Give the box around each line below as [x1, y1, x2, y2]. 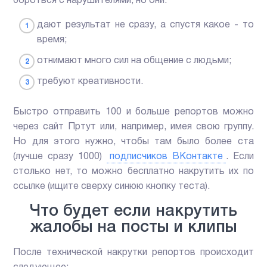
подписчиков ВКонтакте [109, 153, 223, 162]
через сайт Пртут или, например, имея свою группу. [13, 123, 254, 132]
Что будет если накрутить [30, 204, 237, 219]
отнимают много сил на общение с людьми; [37, 57, 232, 66]
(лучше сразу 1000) [13, 153, 107, 162]
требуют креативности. [37, 77, 144, 86]
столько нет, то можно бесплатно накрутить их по [13, 167, 254, 176]
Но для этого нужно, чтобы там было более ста [13, 138, 254, 147]
